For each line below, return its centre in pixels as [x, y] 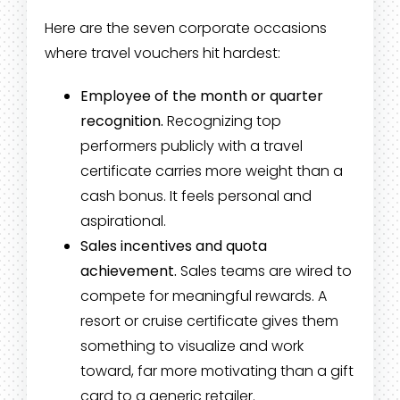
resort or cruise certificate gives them [209, 321]
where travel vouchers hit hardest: [162, 54]
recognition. [121, 121]
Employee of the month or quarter [201, 96]
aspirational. [123, 221]
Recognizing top [222, 121]
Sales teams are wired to [264, 271]
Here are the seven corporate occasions [185, 29]
